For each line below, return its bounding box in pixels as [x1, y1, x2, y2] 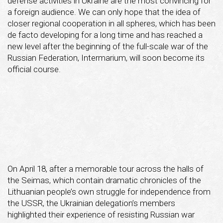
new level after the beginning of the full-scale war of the [7, 41, 208, 52]
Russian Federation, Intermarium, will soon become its [7, 53, 205, 63]
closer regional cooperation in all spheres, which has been [7, 18, 216, 29]
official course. [7, 64, 61, 75]
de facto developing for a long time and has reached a [7, 30, 203, 40]
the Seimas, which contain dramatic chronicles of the [7, 175, 201, 185]
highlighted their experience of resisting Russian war [7, 209, 195, 220]
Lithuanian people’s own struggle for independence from [7, 186, 211, 197]
